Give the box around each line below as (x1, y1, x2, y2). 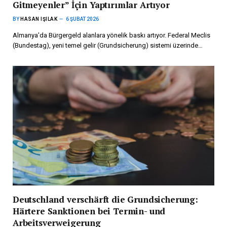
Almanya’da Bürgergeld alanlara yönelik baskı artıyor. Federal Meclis (13, 31, 210, 39)
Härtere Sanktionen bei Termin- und (13, 205, 166, 217)
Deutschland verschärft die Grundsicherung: (13, 194, 198, 206)
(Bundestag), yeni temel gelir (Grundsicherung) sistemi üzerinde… (13, 41, 203, 49)
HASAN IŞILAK (20, 16, 57, 22)
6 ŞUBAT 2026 (66, 16, 99, 22)
